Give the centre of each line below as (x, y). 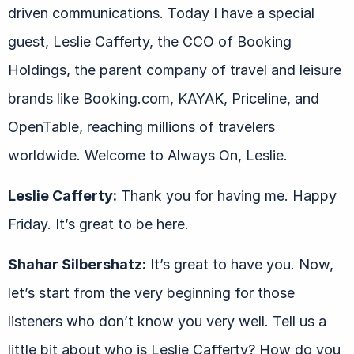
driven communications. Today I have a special (161, 13)
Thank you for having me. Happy (227, 195)
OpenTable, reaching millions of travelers (141, 126)
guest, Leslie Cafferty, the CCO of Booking (150, 41)
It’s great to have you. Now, (240, 264)
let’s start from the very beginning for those (151, 292)
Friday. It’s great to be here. (98, 224)
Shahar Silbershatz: (77, 264)
